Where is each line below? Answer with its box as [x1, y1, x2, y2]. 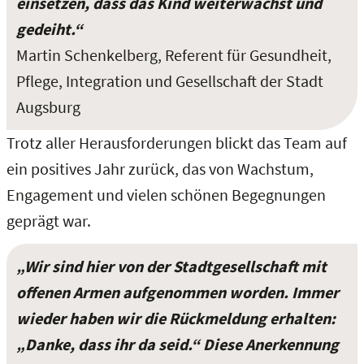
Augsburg [16, 96, 80, 117]
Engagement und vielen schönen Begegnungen [6, 184, 326, 205]
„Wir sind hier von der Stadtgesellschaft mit [16, 255, 327, 276]
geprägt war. [6, 210, 91, 231]
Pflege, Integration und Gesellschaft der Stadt [16, 70, 323, 91]
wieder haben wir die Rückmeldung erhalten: [16, 307, 336, 328]
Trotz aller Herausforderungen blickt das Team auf [6, 132, 347, 153]
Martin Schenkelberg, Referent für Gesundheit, [16, 44, 331, 65]
